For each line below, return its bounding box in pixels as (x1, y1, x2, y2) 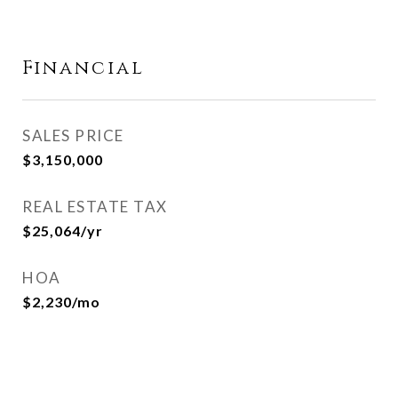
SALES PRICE (22, 126, 124, 145)
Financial (22, 56, 145, 81)
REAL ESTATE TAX (22, 197, 168, 216)
